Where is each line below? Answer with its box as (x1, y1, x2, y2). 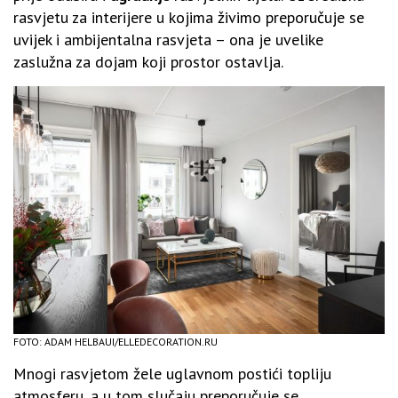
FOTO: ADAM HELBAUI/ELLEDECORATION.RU (13, 334, 218, 348)
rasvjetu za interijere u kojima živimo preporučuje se (13, 7, 364, 28)
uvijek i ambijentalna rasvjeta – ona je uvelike (13, 29, 323, 51)
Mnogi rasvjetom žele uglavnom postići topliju (13, 362, 331, 384)
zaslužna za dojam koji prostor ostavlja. (13, 52, 283, 73)
